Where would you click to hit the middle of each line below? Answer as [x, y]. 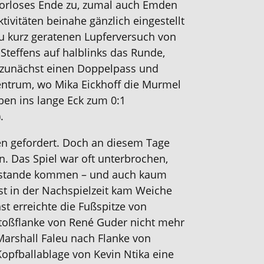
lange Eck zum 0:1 [80, 100]
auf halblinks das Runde [103, 52]
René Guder [98, 222]
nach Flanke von [111, 238]
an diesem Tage [129, 143]
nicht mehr [156, 222]
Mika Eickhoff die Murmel [116, 84]
